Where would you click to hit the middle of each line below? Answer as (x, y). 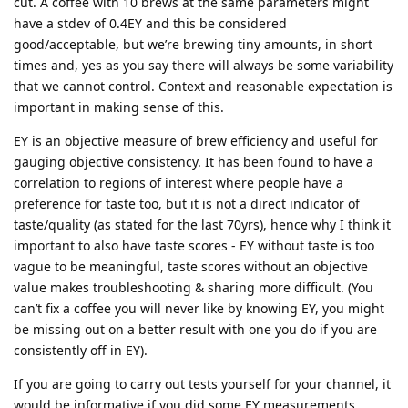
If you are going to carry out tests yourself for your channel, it (202, 383)
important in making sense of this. (119, 107)
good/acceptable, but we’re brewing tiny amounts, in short (193, 44)
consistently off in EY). (81, 350)
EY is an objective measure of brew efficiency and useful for (196, 140)
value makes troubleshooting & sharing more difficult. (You (194, 287)
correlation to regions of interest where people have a (178, 182)
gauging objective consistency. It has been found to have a (194, 161)
